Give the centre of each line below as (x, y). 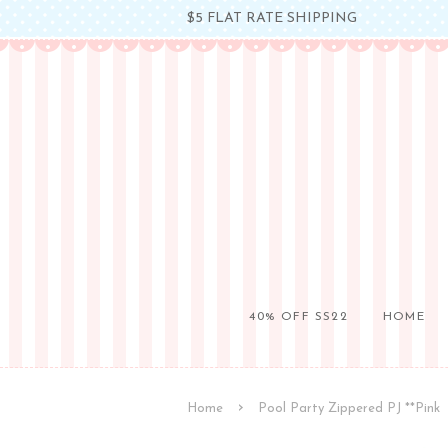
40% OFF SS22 (298, 317)
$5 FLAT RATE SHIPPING (272, 18)
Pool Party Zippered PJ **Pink (349, 408)
